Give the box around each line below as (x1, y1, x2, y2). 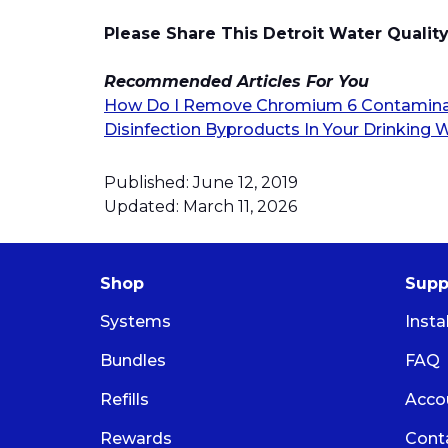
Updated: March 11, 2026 (104, 197, 297, 217)
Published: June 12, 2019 (104, 173, 298, 193)
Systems (100, 311, 171, 331)
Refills (100, 389, 149, 409)
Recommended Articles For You (104, 71, 369, 91)
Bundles (100, 350, 166, 370)
